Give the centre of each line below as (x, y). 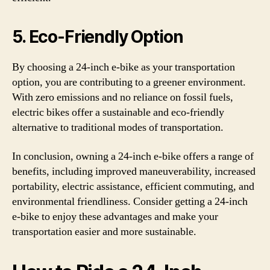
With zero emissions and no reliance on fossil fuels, (123, 97)
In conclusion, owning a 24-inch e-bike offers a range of (133, 156)
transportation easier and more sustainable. (104, 231)
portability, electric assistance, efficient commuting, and (133, 186)
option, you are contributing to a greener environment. (129, 82)
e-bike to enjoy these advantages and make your (115, 216)
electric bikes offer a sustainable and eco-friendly (118, 112)
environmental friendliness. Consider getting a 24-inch (130, 201)
